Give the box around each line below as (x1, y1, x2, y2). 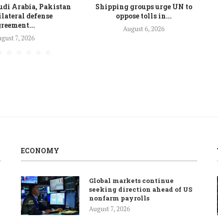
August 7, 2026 (89, 204, 130, 213)
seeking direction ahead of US (89, 184, 192, 194)
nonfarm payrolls (89, 193, 149, 202)
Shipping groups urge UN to (95, 1, 193, 11)
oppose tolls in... (116, 11, 172, 20)
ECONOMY (20, 145, 59, 155)
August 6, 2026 (123, 24, 165, 33)
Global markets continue (89, 176, 174, 185)
